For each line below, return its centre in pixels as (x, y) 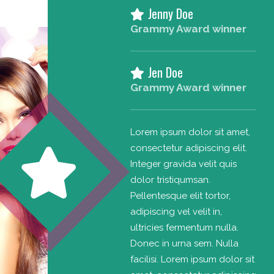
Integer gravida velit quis (183, 164)
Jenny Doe (170, 13)
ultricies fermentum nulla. (184, 227)
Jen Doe (165, 72)
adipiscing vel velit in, (176, 211)
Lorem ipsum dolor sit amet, (190, 132)
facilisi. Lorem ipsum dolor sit (192, 259)
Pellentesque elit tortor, (180, 195)
